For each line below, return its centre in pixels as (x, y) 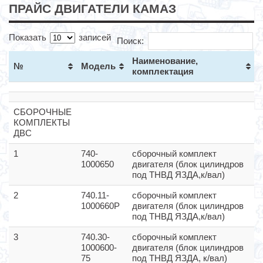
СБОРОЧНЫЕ (43, 112)
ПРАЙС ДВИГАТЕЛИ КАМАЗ (92, 9)
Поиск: (131, 41)
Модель (98, 66)
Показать (29, 38)
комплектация (163, 72)
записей (94, 38)
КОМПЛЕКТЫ (42, 123)
